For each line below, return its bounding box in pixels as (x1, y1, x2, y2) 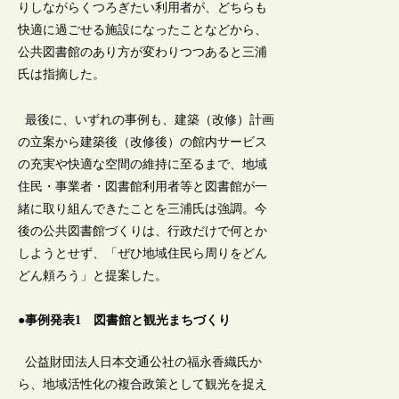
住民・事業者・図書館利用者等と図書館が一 (18, 179, 268, 193)
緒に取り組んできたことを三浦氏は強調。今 (18, 201, 268, 216)
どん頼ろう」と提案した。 (18, 268, 168, 282)
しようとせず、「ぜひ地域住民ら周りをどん (18, 246, 268, 260)
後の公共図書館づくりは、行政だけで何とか (18, 224, 268, 238)
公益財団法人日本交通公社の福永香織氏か (18, 355, 263, 370)
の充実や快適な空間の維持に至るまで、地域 (18, 157, 268, 171)
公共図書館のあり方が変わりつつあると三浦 (18, 45, 268, 60)
